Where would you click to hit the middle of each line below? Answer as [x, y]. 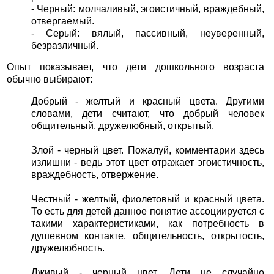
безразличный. [65, 45]
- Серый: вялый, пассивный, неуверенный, [148, 33]
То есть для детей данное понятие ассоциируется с [148, 212]
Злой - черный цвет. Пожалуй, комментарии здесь [148, 150]
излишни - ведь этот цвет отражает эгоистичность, [148, 163]
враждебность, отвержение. [94, 175]
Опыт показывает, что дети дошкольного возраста [135, 67]
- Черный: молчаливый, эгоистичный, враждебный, [148, 9]
